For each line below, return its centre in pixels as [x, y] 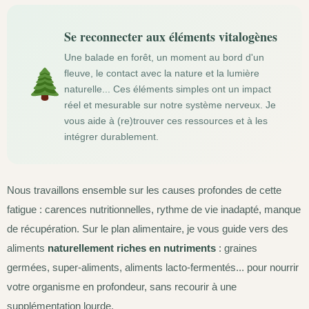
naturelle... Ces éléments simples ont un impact [167, 89]
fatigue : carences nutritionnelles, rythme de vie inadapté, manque [154, 209]
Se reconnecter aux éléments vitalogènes [170, 36]
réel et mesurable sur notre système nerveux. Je [170, 104]
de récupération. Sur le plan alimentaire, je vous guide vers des [148, 228]
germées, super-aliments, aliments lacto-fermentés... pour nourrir [153, 267]
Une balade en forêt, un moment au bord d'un [164, 57]
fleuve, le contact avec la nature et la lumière [161, 73]
